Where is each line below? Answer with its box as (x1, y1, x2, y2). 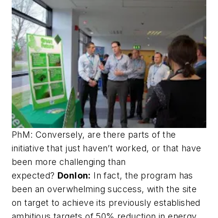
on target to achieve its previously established (12, 198, 200, 208)
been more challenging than (12, 157, 126, 167)
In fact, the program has (91, 170, 193, 181)
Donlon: (57, 170, 91, 181)
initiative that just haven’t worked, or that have (12, 143, 201, 153)
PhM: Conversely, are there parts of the (12, 129, 176, 140)
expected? (12, 170, 58, 181)
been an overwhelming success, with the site (12, 184, 197, 194)
